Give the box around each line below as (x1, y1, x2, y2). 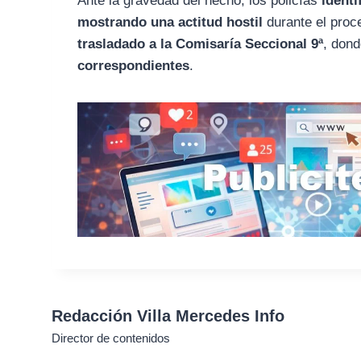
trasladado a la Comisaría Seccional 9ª (77, 35, 324, 52)
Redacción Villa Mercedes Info (52, 307, 285, 326)
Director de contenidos (52, 331, 171, 346)
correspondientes (77, 57, 190, 73)
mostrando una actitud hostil (77, 14, 263, 30)
